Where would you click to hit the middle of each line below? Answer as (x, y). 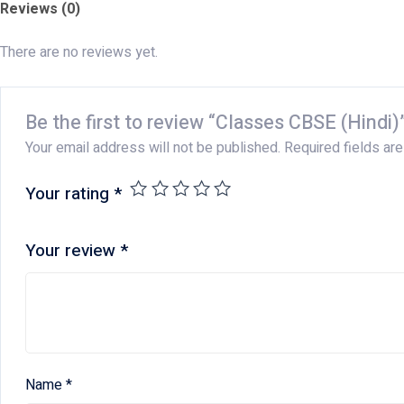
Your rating (69, 194)
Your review (72, 251)
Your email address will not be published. (152, 148)
